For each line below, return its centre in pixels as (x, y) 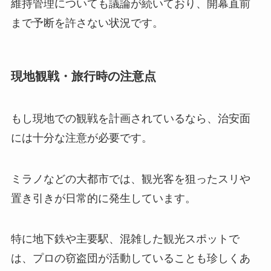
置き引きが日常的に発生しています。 (103, 198)
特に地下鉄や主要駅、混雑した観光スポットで (125, 239)
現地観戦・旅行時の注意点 (83, 77)
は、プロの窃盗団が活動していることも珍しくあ (130, 259)
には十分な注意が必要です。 (81, 138)
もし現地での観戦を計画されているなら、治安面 (130, 118)
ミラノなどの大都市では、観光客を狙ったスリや (130, 179)
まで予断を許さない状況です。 (87, 23)
